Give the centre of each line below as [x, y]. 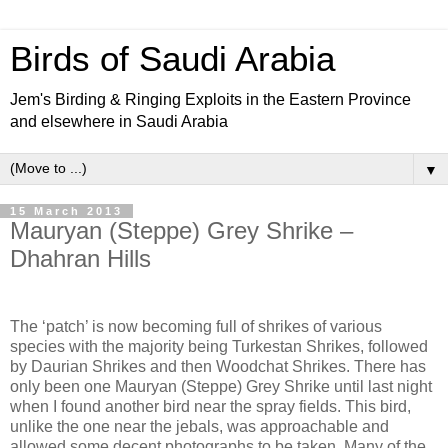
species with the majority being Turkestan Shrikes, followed [219, 346]
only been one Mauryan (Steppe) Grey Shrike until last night [221, 386]
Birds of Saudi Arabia [172, 59]
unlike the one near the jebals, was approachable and [199, 426]
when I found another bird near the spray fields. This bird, [210, 406]
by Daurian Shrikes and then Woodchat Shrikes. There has [218, 366]
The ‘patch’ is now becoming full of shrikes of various [196, 326]
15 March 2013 [66, 211]
